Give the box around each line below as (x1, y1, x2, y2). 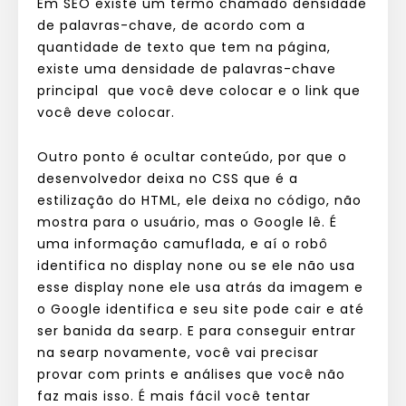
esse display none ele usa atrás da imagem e (37, 277, 363, 296)
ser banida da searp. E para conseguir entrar (37, 321, 356, 340)
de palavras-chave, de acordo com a (37, 15, 305, 34)
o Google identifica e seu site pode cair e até (37, 299, 364, 318)
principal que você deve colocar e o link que (37, 81, 361, 100)
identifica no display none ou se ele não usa (37, 256, 355, 275)
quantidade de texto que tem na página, (37, 37, 331, 56)
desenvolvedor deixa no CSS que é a (37, 169, 298, 188)
